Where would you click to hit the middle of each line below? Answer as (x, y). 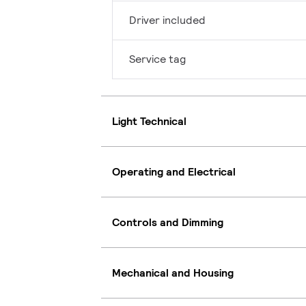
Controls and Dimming (168, 222)
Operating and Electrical (174, 171)
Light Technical (149, 121)
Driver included (167, 20)
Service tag (157, 59)
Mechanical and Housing (173, 273)
